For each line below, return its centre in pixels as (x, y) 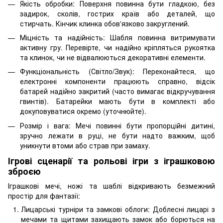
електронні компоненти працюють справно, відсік (117, 81)
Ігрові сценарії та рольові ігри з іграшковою (111, 161)
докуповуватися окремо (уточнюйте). (83, 111)
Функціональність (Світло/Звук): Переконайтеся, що (117, 71)
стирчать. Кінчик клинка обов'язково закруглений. (105, 23)
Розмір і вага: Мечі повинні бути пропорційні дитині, (117, 125)
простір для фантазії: (44, 196)
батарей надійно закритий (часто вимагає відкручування (117, 91)
